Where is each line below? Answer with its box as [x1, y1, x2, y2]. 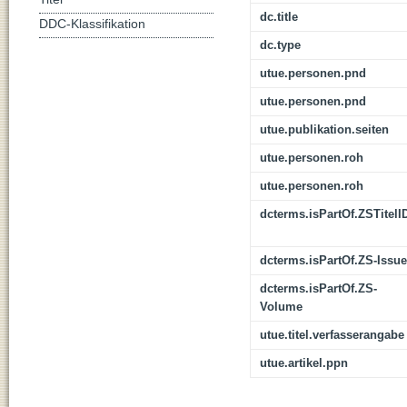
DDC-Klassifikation [39, 16, 145, 31]
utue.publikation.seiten [260, 123, 389, 137]
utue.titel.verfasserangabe [260, 328, 404, 342]
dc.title [260, 10, 298, 25]
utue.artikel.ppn [260, 356, 348, 371]
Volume [260, 300, 303, 314]
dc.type [260, 38, 301, 53]
